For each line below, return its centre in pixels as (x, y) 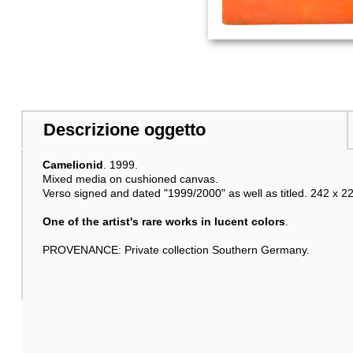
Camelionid (72, 164)
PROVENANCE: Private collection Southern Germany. (176, 249)
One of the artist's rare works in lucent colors (163, 221)
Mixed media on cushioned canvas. (130, 178)
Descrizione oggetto (124, 130)
